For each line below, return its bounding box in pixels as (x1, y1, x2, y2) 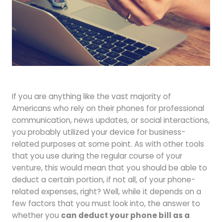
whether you (11, 210, 61, 221)
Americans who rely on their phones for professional (11, 103, 204, 114)
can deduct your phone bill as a (60, 210, 190, 221)
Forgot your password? (69, 35, 153, 46)
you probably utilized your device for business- (11, 127, 185, 138)
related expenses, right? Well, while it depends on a (11, 186, 201, 197)
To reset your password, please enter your (21, 91, 201, 103)
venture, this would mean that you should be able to (11, 163, 207, 173)
